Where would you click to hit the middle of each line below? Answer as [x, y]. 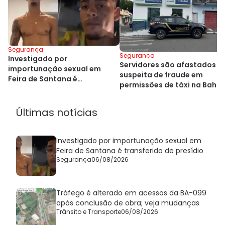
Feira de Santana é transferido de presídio [130, 151]
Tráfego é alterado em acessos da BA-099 [131, 193]
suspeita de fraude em [161, 75]
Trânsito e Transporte [89, 212]
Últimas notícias [57, 113]
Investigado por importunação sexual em [129, 141]
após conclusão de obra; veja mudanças [128, 203]
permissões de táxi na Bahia [172, 85]
